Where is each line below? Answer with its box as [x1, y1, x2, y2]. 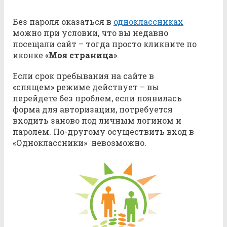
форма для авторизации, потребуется [13, 103, 173, 115]
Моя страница [49, 49, 113, 60]
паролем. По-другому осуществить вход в [13, 126, 194, 137]
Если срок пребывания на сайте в [13, 70, 154, 81]
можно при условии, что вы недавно [13, 27, 168, 38]
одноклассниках [113, 16, 183, 27]
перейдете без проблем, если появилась [13, 92, 182, 103]
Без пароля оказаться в [13, 16, 113, 27]
